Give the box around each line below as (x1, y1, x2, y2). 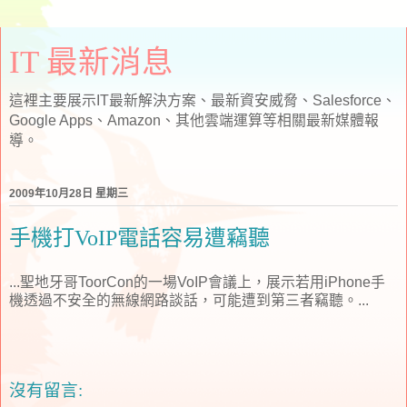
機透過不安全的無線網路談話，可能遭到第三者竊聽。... (9, 292, 369, 308)
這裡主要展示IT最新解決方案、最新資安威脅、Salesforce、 (9, 93, 396, 108)
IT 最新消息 (9, 45, 174, 79)
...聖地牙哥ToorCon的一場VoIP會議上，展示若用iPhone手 (9, 273, 385, 290)
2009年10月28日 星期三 (9, 187, 128, 201)
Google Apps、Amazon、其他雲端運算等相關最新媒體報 (9, 113, 379, 128)
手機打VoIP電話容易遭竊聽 (9, 226, 270, 251)
